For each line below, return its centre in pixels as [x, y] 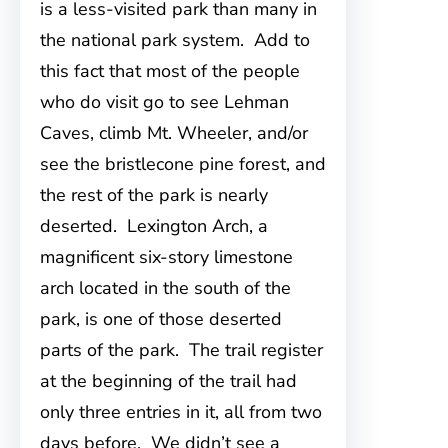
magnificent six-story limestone [166, 257]
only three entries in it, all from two [181, 412]
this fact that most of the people [170, 71]
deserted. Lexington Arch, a [154, 226]
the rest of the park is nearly [154, 195]
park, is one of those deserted [161, 319]
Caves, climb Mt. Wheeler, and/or [174, 133]
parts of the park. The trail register [181, 350]
